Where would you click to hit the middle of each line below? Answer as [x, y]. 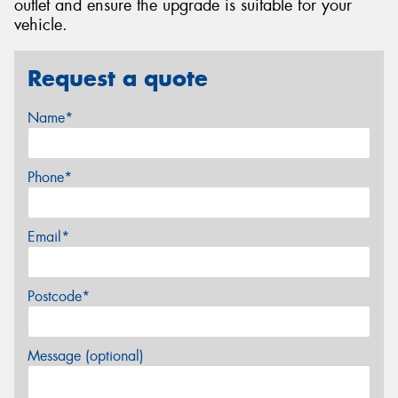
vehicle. [41, 25]
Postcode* [59, 296]
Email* [48, 236]
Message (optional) [86, 355]
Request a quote [118, 78]
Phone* [50, 177]
